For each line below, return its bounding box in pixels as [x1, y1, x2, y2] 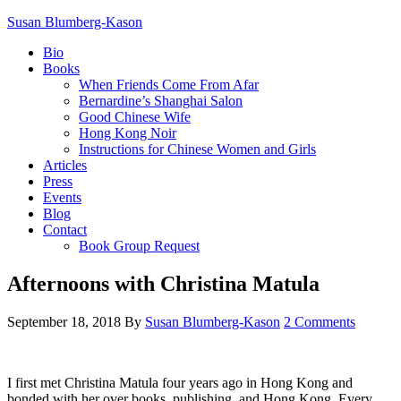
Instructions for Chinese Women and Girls [79, 141, 316, 157]
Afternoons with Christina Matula [7, 271, 320, 295]
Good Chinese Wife [79, 109, 191, 124]
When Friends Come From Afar [79, 77, 259, 92]
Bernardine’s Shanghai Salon [79, 93, 243, 108]
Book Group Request [79, 238, 200, 253]
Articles [43, 158, 87, 173]
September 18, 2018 [7, 313, 121, 329]
